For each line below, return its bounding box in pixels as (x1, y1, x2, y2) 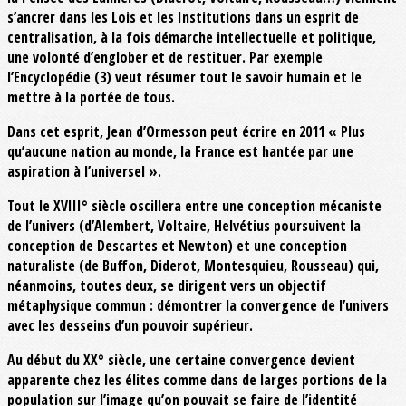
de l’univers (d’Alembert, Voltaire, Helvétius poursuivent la (7, 216, 361, 237)
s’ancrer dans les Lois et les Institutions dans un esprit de (7, 7, 359, 28)
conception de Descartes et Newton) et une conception (7, 236, 347, 256)
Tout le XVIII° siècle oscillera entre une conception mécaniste (7, 196, 382, 217)
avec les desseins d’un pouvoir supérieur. (7, 315, 253, 336)
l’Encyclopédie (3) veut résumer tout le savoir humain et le (7, 67, 362, 88)
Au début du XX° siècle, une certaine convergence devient (7, 350, 355, 371)
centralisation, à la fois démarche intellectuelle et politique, (7, 27, 376, 48)
